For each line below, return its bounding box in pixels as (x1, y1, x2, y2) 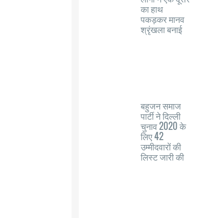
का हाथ (141, 2, 163, 15)
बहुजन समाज (141, 99, 181, 112)
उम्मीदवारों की (141, 140, 181, 153)
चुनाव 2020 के (141, 120, 186, 132)
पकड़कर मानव (141, 13, 184, 25)
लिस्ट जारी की (141, 150, 184, 163)
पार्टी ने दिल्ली (141, 109, 181, 122)
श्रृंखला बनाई (141, 23, 182, 36)
